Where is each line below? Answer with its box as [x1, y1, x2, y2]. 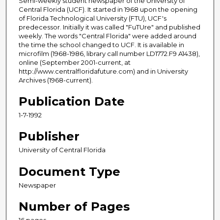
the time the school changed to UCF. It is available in [19, 41, 184, 49]
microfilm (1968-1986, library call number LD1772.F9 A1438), [19, 50, 200, 58]
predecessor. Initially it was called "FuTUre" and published [19, 23, 200, 31]
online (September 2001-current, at [19, 58, 131, 67]
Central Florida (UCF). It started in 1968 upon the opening [19, 5, 197, 14]
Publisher [19, 129, 80, 144]
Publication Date [19, 94, 125, 109]
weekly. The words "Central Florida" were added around [19, 32, 196, 40]
